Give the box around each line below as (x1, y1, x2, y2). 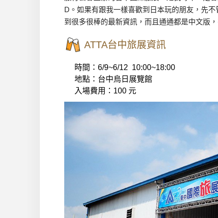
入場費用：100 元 (74, 86, 136, 95)
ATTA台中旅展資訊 (84, 39, 166, 50)
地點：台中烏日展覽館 (74, 74, 152, 83)
